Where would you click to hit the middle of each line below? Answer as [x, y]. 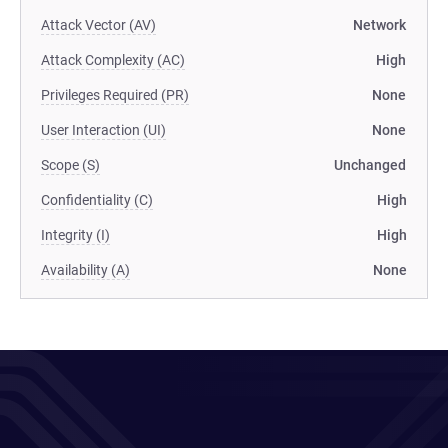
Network [379, 25]
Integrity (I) [75, 235]
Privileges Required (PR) [115, 95]
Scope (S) [70, 165]
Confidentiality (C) [97, 200]
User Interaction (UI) [103, 130]
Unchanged [370, 165]
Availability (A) [85, 270]
